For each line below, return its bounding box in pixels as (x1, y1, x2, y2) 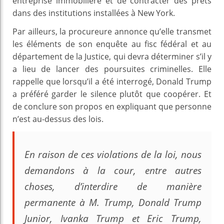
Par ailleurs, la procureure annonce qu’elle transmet (12, 25, 211, 37)
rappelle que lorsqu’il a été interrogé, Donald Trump (12, 75, 211, 87)
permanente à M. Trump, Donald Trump (24, 195, 201, 209)
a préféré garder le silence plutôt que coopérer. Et (12, 88, 211, 99)
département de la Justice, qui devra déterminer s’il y (12, 50, 211, 62)
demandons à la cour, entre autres (24, 163, 201, 177)
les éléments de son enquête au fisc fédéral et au (12, 38, 211, 49)
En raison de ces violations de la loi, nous (24, 147, 201, 161)
